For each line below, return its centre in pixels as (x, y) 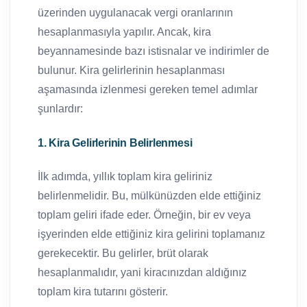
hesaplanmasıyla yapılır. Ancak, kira (124, 32)
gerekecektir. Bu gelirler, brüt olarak (123, 253)
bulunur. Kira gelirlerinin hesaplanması (131, 70)
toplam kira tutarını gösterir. (103, 291)
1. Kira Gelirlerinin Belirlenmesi (115, 143)
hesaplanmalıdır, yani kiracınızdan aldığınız (142, 272)
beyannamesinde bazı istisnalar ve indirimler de (153, 51)
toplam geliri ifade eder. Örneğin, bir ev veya (144, 214)
